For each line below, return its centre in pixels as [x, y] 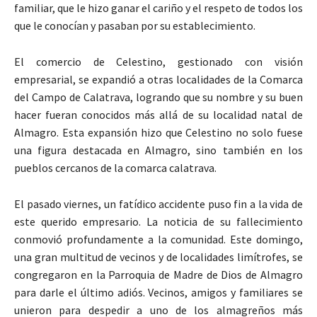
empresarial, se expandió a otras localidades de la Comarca [158, 80]
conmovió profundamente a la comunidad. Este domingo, [158, 240]
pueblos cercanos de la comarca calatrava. [115, 168]
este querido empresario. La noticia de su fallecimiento [158, 222]
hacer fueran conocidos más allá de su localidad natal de [158, 115]
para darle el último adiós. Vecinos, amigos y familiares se [158, 293]
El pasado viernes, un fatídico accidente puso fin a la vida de [158, 204]
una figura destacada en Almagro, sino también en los [158, 150]
